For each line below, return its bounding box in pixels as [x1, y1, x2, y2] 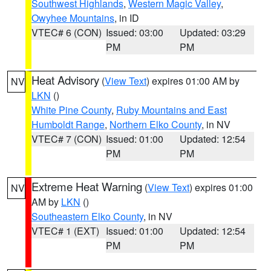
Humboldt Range [31, 117, 105, 131]
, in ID [114, 11, 139, 25]
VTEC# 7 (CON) [31, 132, 102, 146]
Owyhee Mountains [31, 11, 114, 25]
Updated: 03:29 [180, 25, 246, 39]
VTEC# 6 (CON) [31, 25, 102, 39]
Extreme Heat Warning [31, 178, 142, 194]
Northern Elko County [109, 117, 201, 131]
